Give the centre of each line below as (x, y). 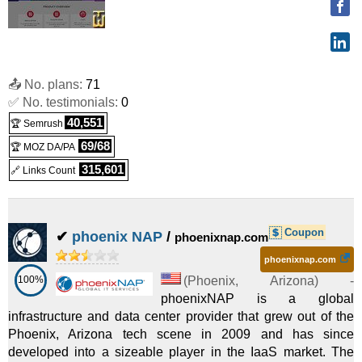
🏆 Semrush (37, 124)
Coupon (304, 233)
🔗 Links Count (44, 170)
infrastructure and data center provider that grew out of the (181, 316)
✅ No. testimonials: (65, 102)
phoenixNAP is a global (257, 299)
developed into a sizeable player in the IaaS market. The (181, 352)
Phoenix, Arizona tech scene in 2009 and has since (181, 334)
